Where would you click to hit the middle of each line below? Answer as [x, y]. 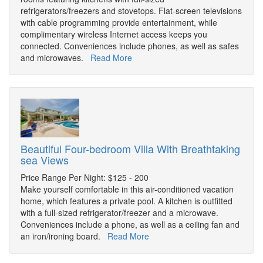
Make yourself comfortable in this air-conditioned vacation [127, 189]
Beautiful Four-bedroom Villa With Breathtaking [130, 149]
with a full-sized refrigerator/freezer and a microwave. [119, 213]
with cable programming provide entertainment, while [119, 23]
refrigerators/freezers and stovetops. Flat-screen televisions [131, 11]
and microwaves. [55, 58]
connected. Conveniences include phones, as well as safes [130, 46]
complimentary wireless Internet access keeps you [114, 34]
